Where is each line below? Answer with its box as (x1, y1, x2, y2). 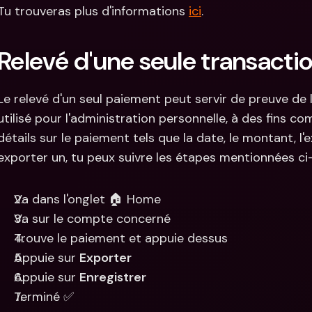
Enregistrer (79, 269, 146, 286)
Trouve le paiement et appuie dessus (14, 230, 228, 247)
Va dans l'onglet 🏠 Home (14, 191, 161, 208)
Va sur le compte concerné (14, 210, 171, 227)
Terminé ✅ (14, 288, 74, 305)
